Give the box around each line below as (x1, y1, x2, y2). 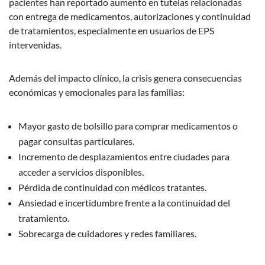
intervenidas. (9, 38, 63, 50)
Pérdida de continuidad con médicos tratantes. (18, 181, 206, 193)
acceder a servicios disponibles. (18, 166, 144, 177)
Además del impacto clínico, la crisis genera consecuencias (9, 72, 242, 83)
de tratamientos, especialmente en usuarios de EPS (9, 24, 214, 36)
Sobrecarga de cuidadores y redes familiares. (18, 227, 196, 239)
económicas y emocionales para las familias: (9, 86, 185, 98)
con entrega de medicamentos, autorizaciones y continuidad (9, 10, 251, 22)
